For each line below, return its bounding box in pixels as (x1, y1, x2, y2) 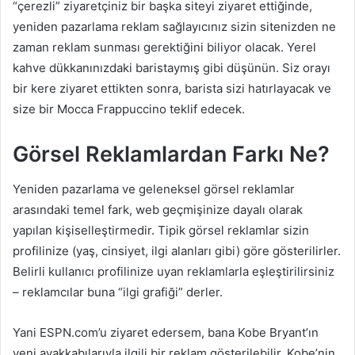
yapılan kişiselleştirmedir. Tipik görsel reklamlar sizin (13, 223, 309, 238)
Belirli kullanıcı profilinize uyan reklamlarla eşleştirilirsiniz (13, 264, 334, 279)
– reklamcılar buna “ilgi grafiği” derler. (13, 284, 223, 300)
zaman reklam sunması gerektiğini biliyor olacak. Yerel (13, 39, 316, 55)
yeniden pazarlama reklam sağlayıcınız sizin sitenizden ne (13, 18, 336, 34)
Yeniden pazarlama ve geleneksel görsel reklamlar (13, 181, 295, 197)
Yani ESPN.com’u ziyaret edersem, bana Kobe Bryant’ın (13, 325, 319, 340)
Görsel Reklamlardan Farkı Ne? (13, 140, 330, 167)
